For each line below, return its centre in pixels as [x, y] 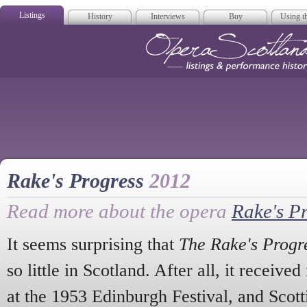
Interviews [168, 16]
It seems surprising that [93, 244]
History [100, 16]
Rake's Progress [78, 181]
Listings [32, 15]
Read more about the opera [119, 211]
